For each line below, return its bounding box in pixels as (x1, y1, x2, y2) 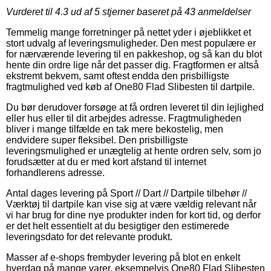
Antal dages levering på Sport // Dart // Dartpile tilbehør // (6, 188, 247, 198)
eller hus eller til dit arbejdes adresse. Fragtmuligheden (6, 113, 241, 123)
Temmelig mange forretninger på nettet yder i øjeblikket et (6, 27, 251, 38)
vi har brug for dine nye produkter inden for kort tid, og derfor (6, 209, 261, 220)
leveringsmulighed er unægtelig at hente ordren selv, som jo (6, 145, 261, 156)
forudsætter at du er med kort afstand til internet (6, 156, 206, 167)
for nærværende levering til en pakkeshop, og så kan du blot (6, 48, 262, 59)
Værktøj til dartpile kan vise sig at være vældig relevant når (6, 198, 256, 209)
